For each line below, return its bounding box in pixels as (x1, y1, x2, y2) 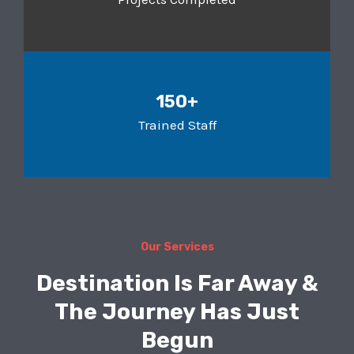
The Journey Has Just (55, 299, 299, 326)
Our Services (140, 240, 214, 254)
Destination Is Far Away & (36, 270, 318, 297)
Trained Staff (137, 117, 217, 134)
